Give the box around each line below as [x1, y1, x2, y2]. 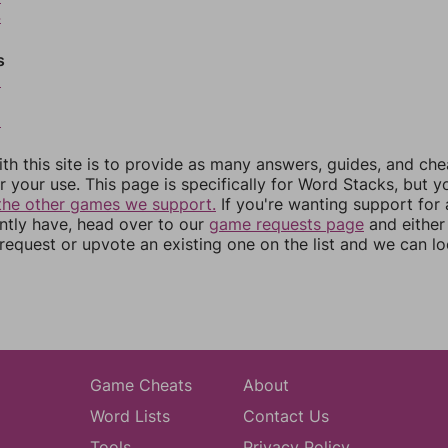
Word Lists [89, 406, 170, 426]
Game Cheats [89, 375, 192, 395]
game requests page [209, 214, 364, 234]
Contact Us [242, 406, 329, 426]
